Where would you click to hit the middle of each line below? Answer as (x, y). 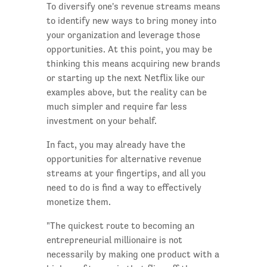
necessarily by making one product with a (133, 254)
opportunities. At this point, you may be (129, 49)
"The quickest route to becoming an (120, 226)
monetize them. (78, 202)
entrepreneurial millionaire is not (114, 240)
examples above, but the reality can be (126, 92)
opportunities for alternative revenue (124, 159)
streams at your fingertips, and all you (126, 173)
